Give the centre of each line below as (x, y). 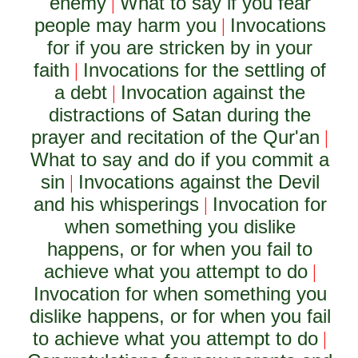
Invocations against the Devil (199, 182)
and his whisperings (116, 204)
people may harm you (125, 25)
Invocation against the (213, 92)
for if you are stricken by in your (180, 48)
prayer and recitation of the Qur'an (176, 137)
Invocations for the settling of (205, 70)
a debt (81, 92)
